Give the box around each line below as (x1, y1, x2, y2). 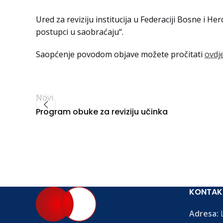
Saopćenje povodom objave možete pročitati (36, 48, 205, 60)
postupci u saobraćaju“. (36, 26, 123, 37)
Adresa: (189, 208, 219, 219)
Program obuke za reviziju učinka (36, 106, 168, 117)
